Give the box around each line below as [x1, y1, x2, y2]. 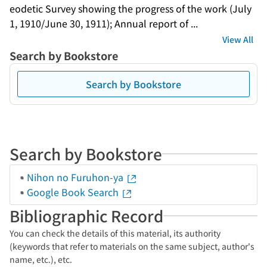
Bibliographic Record [10, 204, 163, 226]
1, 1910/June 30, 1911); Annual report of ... [10, 16, 198, 30]
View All [222, 33, 253, 45]
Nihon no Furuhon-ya [27, 170, 126, 184]
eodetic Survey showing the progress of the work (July [10, 1, 252, 15]
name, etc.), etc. [10, 253, 72, 265]
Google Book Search [27, 185, 121, 199]
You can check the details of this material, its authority [10, 227, 221, 239]
